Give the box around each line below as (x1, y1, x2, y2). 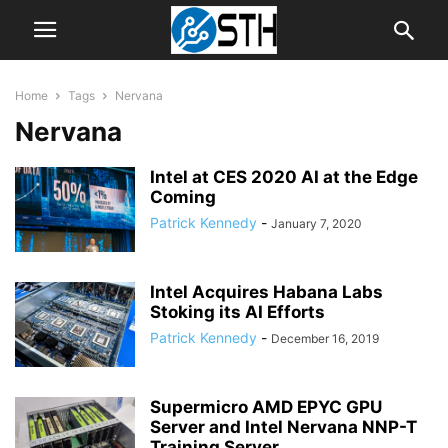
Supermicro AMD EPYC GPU (150, 397, 382, 417)
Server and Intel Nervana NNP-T (150, 417, 417, 437)
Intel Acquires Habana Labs (150, 282, 383, 302)
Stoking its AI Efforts (150, 302, 325, 322)
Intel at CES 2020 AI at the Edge (150, 167, 418, 187)
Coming (150, 187, 216, 207)
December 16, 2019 (271, 331, 379, 346)
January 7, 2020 (271, 216, 362, 231)
